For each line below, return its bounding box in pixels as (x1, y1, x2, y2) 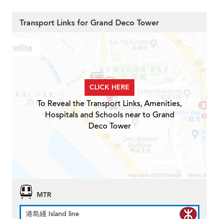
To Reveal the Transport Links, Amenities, (37, 98, 182, 109)
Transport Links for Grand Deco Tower (20, 18, 159, 29)
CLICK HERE (89, 83, 130, 92)
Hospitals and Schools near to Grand (44, 109, 175, 121)
